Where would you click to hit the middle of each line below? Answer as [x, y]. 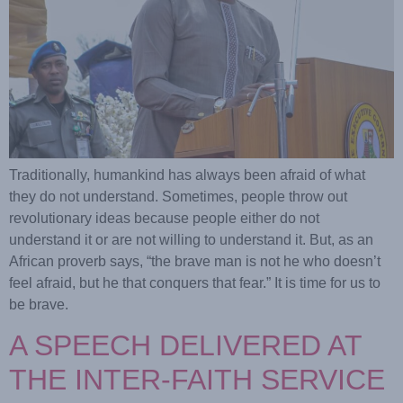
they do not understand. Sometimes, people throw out [178, 196]
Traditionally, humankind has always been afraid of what [187, 175]
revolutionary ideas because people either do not [164, 218]
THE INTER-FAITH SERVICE [197, 380]
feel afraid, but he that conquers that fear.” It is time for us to [195, 282]
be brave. [39, 304]
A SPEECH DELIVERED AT [185, 346]
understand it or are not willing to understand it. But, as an [191, 239]
